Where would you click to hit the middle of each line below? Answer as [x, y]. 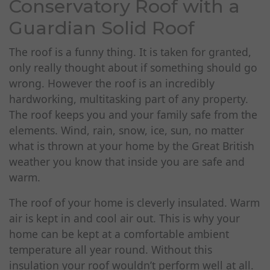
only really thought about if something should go [133, 68]
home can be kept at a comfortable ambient [119, 234]
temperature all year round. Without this [111, 250]
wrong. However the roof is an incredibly [112, 83]
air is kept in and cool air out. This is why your [124, 218]
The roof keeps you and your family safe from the [133, 115]
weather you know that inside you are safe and [127, 162]
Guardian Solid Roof [102, 28]
